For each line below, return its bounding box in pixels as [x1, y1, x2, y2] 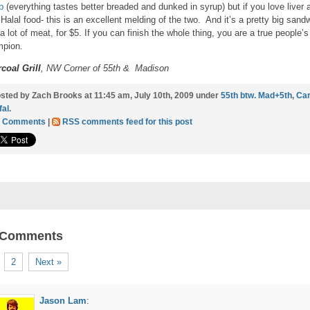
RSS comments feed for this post [62, 117, 192, 127]
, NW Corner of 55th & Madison [41, 63, 169, 73]
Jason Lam [39, 295, 86, 306]
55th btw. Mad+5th [221, 91, 292, 100]
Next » [35, 257, 62, 267]
